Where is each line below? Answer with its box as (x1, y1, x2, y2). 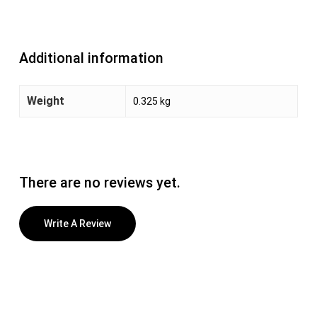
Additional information (18, 50, 163, 67)
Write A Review (43, 217, 111, 229)
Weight (26, 93, 64, 108)
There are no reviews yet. (18, 174, 180, 191)
